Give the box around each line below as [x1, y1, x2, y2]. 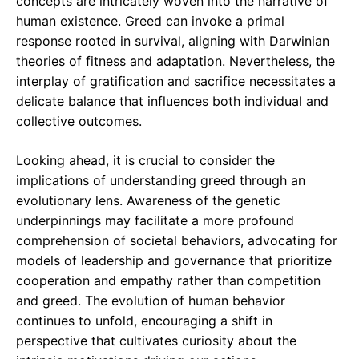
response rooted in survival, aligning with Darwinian [16, 33, 329, 50]
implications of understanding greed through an [16, 172, 305, 189]
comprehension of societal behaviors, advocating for [16, 232, 337, 249]
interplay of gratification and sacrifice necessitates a [16, 73, 336, 90]
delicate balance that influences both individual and [16, 93, 329, 110]
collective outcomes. [16, 113, 142, 130]
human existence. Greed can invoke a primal [16, 13, 284, 30]
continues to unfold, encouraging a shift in [16, 313, 272, 329]
